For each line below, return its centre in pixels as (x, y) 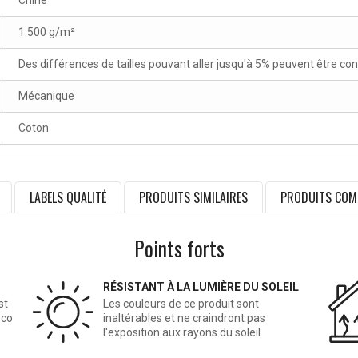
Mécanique (46, 96)
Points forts (179, 249)
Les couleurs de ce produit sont (181, 304)
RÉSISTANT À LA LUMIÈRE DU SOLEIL (201, 287)
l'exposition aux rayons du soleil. (183, 333)
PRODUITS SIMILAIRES (193, 198)
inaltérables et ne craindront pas (185, 318)
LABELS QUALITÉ (68, 198)
